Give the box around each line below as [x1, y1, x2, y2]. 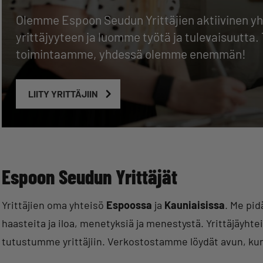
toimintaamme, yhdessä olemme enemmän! [16, 46, 246, 61]
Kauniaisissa [164, 198, 225, 212]
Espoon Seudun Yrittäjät [2, 164, 177, 189]
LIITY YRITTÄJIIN [28, 88, 98, 100]
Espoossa [106, 198, 152, 212]
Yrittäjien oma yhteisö [2, 198, 106, 212]
